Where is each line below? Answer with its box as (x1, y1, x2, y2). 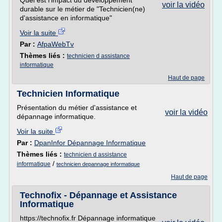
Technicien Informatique (17, 89, 119, 99)
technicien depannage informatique (56, 161, 140, 167)
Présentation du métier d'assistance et (17, 104, 137, 111)
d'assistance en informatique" (20, 14, 112, 22)
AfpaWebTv (37, 40, 74, 48)
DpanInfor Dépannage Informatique (34, 139, 146, 147)
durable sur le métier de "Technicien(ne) (20, 5, 145, 13)
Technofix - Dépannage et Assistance (20, 190, 177, 200)
